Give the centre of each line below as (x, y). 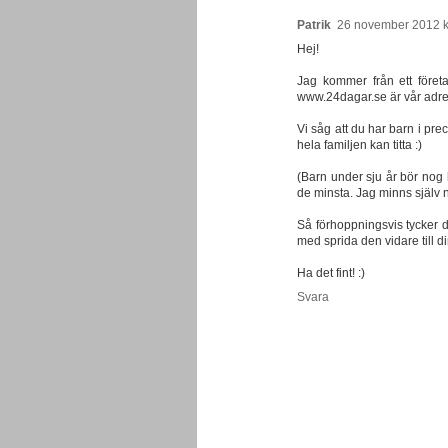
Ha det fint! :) (331, 272)
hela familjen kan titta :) (359, 144)
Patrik (314, 24)
